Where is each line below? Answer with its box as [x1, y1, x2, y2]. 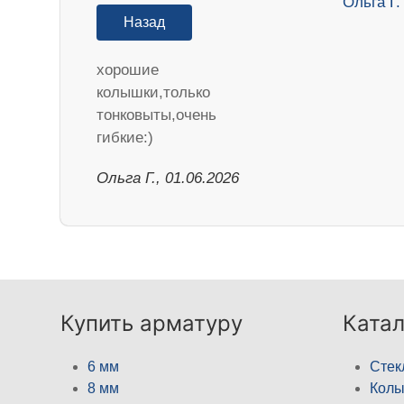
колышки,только [96, 83, 211, 101]
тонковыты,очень [96, 106, 217, 124]
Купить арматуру [60, 309, 243, 336]
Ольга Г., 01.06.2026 [96, 169, 240, 187]
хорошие [96, 60, 160, 78]
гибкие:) [96, 128, 154, 146]
